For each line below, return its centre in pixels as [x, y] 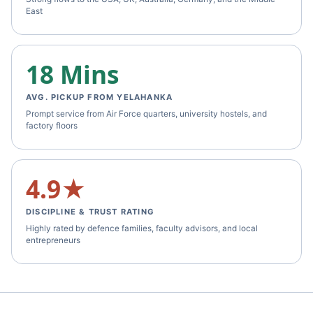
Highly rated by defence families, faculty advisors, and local [142, 228]
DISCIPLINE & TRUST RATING [90, 212]
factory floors [52, 126]
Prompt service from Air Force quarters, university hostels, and [146, 114]
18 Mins [72, 74]
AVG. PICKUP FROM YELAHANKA [100, 97]
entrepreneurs [53, 240]
